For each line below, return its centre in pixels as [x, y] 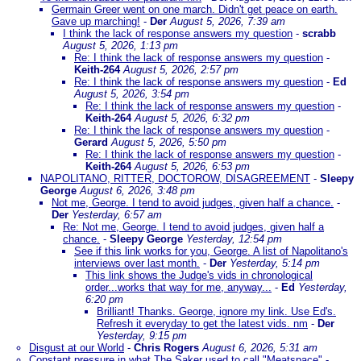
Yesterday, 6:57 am [117, 215]
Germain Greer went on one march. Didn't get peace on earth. [195, 9]
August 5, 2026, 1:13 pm [120, 46]
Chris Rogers [166, 348]
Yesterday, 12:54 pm [234, 239]
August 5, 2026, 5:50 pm [169, 142]
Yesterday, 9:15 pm [142, 336]
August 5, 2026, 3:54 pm [132, 94]
